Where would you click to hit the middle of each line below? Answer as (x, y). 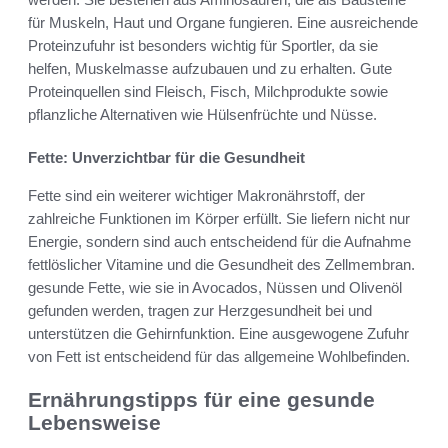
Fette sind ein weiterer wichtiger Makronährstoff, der (196, 196)
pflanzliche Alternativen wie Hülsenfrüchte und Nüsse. (202, 115)
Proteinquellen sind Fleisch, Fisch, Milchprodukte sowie (208, 92)
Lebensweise (94, 423)
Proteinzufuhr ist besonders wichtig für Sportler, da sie (203, 46)
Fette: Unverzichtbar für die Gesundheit (166, 158)
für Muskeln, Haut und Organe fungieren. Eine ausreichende (223, 23)
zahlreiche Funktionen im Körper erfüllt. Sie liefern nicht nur (219, 219)
